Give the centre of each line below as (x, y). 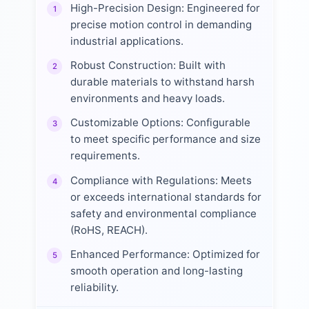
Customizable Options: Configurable (160, 123)
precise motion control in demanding (161, 24)
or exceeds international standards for (166, 197)
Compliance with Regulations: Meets (161, 180)
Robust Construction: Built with (148, 66)
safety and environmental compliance (163, 213)
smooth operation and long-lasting (156, 271)
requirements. (105, 156)
